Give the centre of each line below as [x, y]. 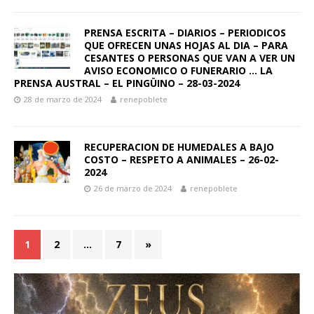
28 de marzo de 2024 [63, 100]
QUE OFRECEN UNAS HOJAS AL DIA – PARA [186, 46]
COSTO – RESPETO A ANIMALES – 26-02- [182, 160]
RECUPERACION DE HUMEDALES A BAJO [179, 147]
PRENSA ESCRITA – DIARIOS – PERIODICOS [185, 33]
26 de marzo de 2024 [133, 189]
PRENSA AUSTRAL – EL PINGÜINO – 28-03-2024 [127, 83]
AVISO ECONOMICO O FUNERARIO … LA [178, 71]
